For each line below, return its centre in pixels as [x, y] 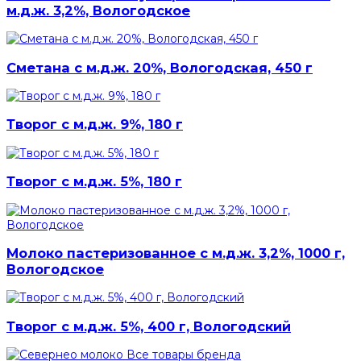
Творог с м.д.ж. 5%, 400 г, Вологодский [149, 326]
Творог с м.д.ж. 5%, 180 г [94, 182]
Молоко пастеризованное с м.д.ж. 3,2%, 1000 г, [176, 253]
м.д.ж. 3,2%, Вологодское [98, 10]
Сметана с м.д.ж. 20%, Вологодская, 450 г [160, 67]
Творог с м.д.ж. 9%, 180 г [95, 124]
